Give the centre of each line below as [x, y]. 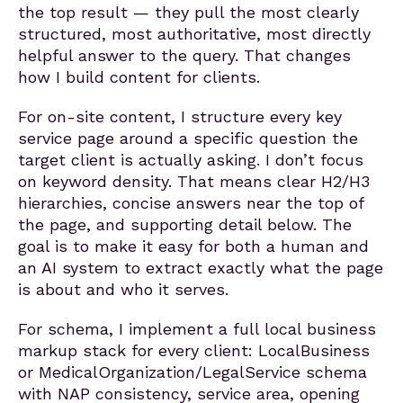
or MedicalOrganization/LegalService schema [193, 372]
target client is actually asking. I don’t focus [191, 160]
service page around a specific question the [188, 138]
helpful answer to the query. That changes [184, 55]
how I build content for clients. [139, 77]
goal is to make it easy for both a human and [193, 246]
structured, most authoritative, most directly [194, 34]
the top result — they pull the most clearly [188, 12]
